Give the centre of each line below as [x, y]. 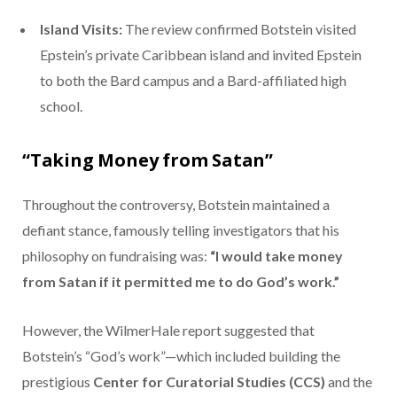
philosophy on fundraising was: [116, 256]
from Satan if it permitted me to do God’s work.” [181, 282]
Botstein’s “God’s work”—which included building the [181, 356]
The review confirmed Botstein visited [239, 29]
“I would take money [276, 256]
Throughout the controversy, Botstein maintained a [176, 205]
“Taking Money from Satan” [148, 160]
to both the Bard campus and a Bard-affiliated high [193, 81]
